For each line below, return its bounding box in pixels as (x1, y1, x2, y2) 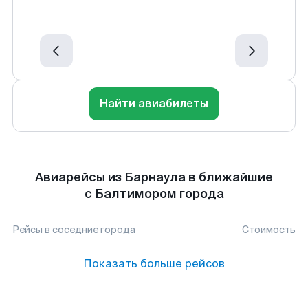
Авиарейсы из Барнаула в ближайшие (35, 169, 273, 186)
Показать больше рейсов (83, 256, 225, 271)
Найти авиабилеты (100, 96, 208, 111)
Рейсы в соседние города (12, 223, 135, 236)
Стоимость (242, 223, 296, 236)
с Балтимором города (84, 186, 224, 202)
